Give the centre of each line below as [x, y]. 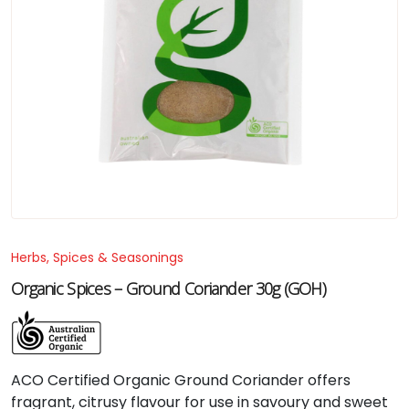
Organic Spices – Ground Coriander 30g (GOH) [169, 288]
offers [329, 380]
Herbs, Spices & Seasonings [97, 257]
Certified [80, 380]
